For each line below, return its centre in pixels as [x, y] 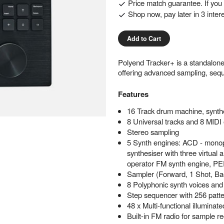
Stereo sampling [153, 132]
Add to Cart [144, 39]
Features [133, 94]
